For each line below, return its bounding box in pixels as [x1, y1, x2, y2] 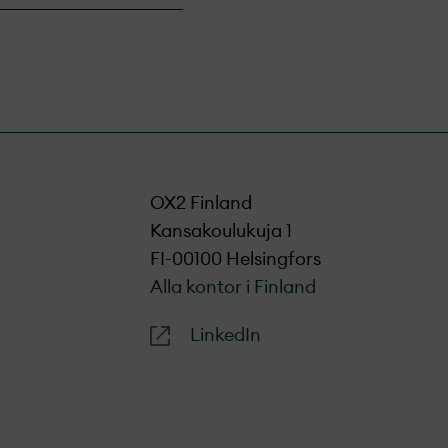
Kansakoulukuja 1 [150, 222, 292, 240]
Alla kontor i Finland [150, 278, 316, 296]
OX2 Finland [150, 194, 252, 212]
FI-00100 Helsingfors [150, 250, 321, 268]
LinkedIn [190, 326, 261, 344]
